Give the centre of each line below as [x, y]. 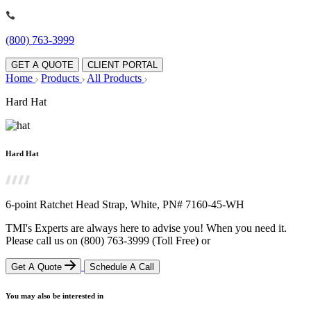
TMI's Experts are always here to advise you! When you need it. [146, 228]
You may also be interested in [54, 296]
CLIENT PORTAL [123, 65]
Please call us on [43, 241]
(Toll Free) [175, 241]
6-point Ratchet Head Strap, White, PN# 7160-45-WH [125, 205]
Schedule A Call [122, 267]
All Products [116, 78]
